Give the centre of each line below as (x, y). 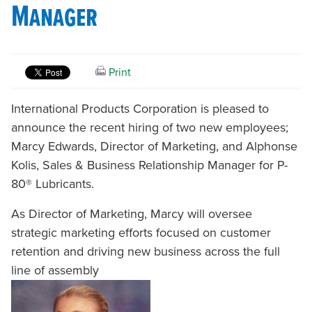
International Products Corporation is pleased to (140, 109)
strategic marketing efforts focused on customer (141, 233)
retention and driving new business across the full (146, 251)
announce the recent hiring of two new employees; (150, 127)
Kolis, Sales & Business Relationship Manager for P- (149, 165)
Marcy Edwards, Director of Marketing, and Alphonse (154, 146)
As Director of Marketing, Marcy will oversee (132, 214)
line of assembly (55, 270)
